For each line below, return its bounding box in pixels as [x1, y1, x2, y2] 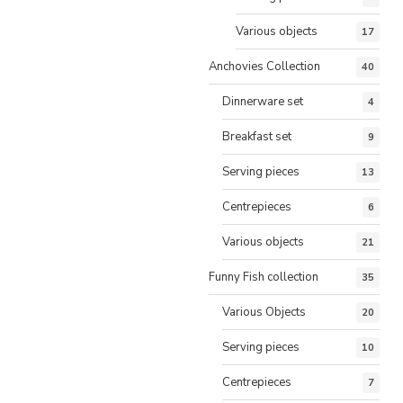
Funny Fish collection [209, 268, 318, 285]
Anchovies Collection [209, 58, 320, 75]
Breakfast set [222, 128, 291, 145]
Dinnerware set [222, 93, 303, 110]
